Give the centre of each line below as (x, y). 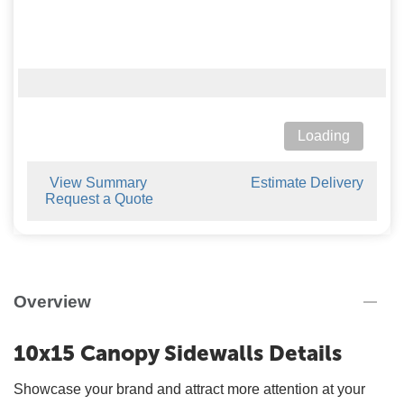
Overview (52, 302)
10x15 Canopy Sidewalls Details (178, 353)
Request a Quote (99, 199)
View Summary (98, 183)
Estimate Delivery (307, 183)
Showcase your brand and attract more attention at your (189, 389)
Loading (324, 136)
